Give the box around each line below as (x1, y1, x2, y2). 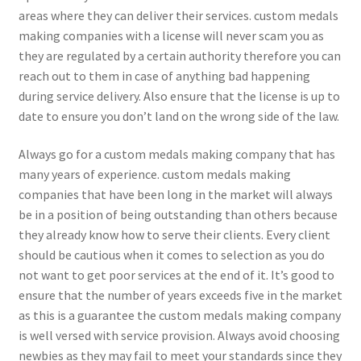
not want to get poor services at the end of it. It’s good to (18, 267, 334, 284)
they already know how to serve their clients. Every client (18, 226, 330, 243)
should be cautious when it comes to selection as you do (18, 247, 325, 263)
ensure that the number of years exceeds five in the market (18, 287, 342, 304)
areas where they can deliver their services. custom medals (18, 6, 338, 23)
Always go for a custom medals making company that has (18, 146, 335, 163)
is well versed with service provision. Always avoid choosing (18, 327, 340, 344)
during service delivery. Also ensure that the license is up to (18, 87, 340, 104)
